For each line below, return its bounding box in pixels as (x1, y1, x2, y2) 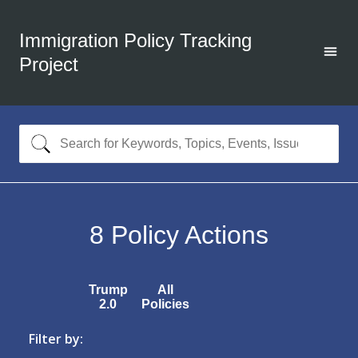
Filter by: (29, 330, 83, 348)
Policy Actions (104, 221, 268, 249)
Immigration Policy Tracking (19, 30, 252, 51)
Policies (141, 296, 189, 311)
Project (19, 54, 78, 75)
